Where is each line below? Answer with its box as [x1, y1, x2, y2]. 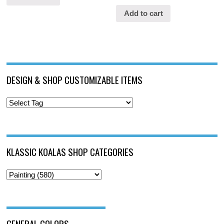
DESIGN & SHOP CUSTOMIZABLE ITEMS [6, 72, 143, 87]
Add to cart [123, 9, 163, 18]
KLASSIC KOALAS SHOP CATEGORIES [6, 144, 134, 159]
